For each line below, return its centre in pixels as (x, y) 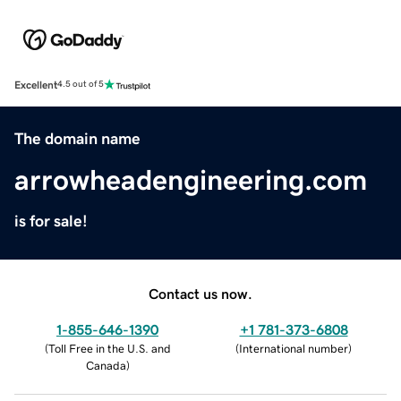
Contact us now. (200, 293)
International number (294, 348)
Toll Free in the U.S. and (109, 348)
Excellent (36, 85)
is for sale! (51, 221)
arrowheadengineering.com (191, 179)
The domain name (77, 138)
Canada (106, 365)
